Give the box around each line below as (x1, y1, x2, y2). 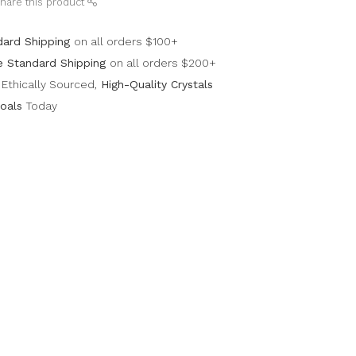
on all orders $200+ (110, 56, 217, 69)
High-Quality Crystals (97, 78, 214, 91)
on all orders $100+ (74, 35, 179, 48)
